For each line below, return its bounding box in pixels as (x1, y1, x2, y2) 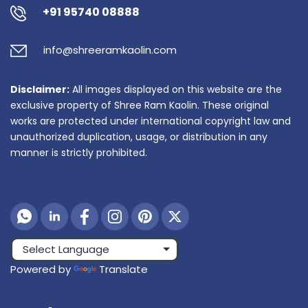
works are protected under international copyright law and (10, 113, 291, 128)
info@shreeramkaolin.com (43, 42, 177, 57)
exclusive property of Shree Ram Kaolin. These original (10, 98, 269, 112)
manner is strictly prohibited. (10, 145, 147, 159)
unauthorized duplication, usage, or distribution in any (10, 129, 267, 144)
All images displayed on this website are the (69, 82, 282, 96)
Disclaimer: (10, 82, 69, 96)
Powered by (10, 261, 74, 276)
